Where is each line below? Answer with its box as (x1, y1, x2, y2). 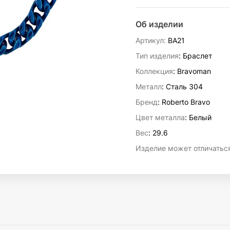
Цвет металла (136, 113, 185, 122)
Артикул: (136, 36, 166, 45)
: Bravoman (173, 67, 211, 75)
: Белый (185, 113, 212, 122)
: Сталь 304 (162, 82, 203, 91)
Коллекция (136, 67, 173, 75)
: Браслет (179, 51, 212, 60)
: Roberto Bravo (158, 98, 210, 106)
